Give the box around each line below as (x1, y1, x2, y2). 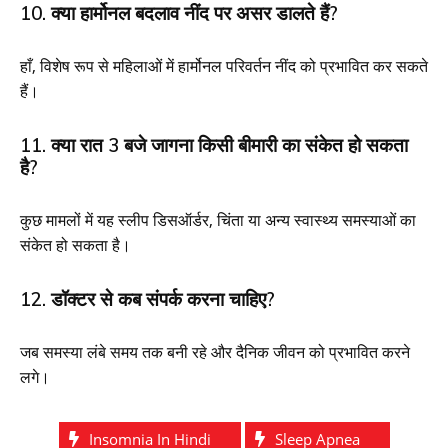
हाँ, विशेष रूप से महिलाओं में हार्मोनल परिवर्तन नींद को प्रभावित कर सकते (20, 54, 428, 77)
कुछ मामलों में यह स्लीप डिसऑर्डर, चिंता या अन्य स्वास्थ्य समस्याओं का (20, 208, 416, 231)
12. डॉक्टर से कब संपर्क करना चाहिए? (20, 286, 275, 311)
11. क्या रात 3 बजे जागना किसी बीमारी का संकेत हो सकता (20, 132, 408, 157)
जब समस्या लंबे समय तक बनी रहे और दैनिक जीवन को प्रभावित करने (20, 340, 410, 363)
